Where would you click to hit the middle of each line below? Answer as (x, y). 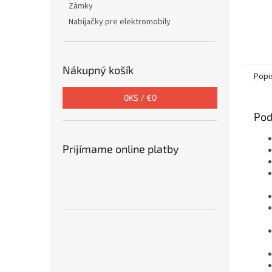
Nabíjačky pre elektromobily (120, 22)
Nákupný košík (98, 70)
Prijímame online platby (121, 149)
